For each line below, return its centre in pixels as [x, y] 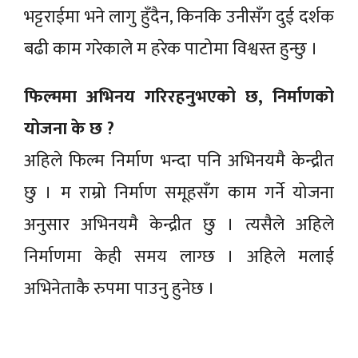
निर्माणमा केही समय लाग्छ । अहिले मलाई [179, 257]
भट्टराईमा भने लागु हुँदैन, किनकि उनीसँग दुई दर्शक [179, 17]
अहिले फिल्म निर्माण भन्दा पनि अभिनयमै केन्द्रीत [179, 161]
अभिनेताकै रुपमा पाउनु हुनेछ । [119, 288]
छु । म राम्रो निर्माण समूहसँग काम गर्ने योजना [179, 193]
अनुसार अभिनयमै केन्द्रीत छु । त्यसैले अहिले [179, 225]
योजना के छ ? [69, 129]
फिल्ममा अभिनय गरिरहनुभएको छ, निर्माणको [179, 97]
